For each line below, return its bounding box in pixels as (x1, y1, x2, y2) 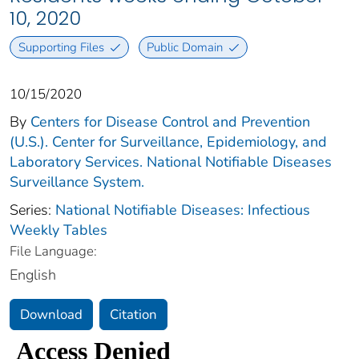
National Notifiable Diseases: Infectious (55, 200, 310, 220)
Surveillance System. (10, 171, 144, 192)
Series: (10, 200, 55, 220)
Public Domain (147, 38, 224, 55)
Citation (110, 305, 157, 324)
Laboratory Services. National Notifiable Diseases (10, 151, 332, 171)
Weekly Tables (10, 220, 107, 240)
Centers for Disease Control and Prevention (30, 111, 310, 131)
